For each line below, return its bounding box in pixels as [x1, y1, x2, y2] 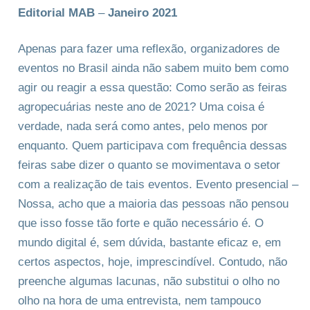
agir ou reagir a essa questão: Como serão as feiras [18, 80, 287, 94]
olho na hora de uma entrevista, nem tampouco [18, 293, 261, 307]
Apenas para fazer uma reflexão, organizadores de [18, 42, 280, 55]
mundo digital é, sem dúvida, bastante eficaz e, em [18, 235, 281, 249]
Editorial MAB [18, 6, 98, 19]
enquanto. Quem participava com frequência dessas [18, 138, 287, 152]
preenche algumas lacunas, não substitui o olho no [18, 274, 280, 288]
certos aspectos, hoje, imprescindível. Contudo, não [18, 255, 287, 268]
